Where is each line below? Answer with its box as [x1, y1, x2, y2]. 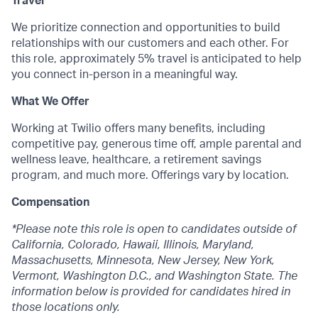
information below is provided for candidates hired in [11, 286, 290, 297]
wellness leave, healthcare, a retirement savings [11, 154, 261, 165]
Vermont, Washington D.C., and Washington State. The [11, 270, 297, 282]
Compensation [11, 197, 89, 208]
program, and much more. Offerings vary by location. [11, 170, 289, 181]
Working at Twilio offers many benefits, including [11, 123, 265, 134]
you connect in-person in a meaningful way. [11, 69, 238, 80]
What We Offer [11, 96, 89, 107]
